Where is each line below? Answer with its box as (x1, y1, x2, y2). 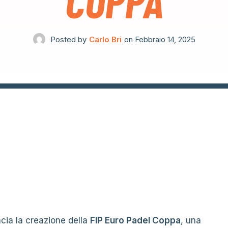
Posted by (50, 34, 87, 44)
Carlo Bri (89, 34, 122, 44)
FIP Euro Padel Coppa (90, 215, 181, 225)
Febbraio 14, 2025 (134, 34, 195, 44)
